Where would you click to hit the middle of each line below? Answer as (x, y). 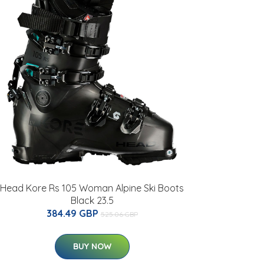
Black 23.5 (92, 200)
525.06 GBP (119, 214)
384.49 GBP (73, 213)
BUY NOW (92, 246)
